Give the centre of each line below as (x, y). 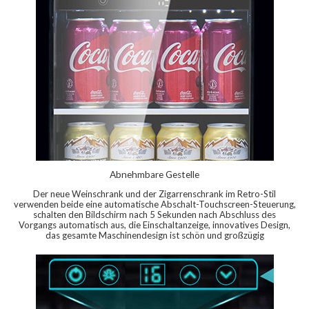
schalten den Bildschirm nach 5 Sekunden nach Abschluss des (154, 214)
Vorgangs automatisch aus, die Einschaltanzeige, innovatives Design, (154, 225)
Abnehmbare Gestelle (154, 174)
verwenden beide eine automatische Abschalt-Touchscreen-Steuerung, (154, 204)
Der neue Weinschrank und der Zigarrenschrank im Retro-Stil (154, 193)
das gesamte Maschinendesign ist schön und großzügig (154, 235)
